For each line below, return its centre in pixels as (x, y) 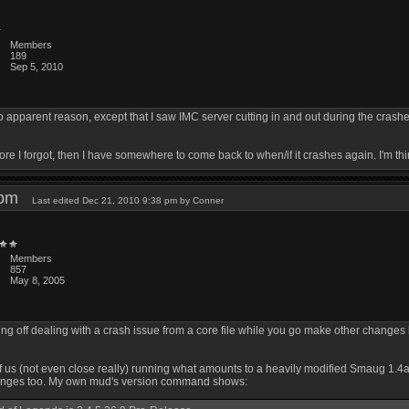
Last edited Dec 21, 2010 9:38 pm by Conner (128, 200)
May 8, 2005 (38, 280)
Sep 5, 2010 (37, 67)
